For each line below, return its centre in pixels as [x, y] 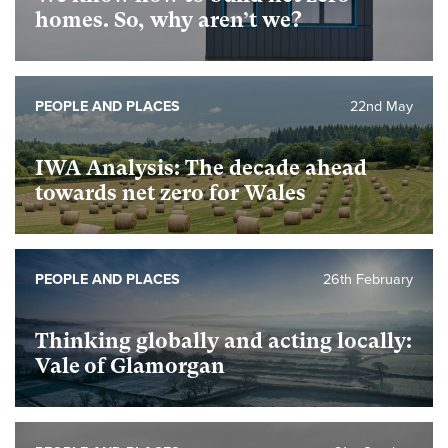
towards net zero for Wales [170, 193]
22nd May [381, 106]
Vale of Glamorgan [130, 366]
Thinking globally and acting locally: [223, 341]
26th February [368, 279]
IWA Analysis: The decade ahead [201, 168]
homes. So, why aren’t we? [168, 20]
